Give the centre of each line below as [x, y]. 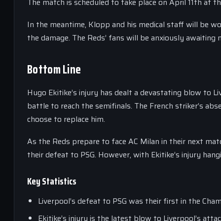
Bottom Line [54, 70]
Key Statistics [52, 181]
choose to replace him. [66, 119]
